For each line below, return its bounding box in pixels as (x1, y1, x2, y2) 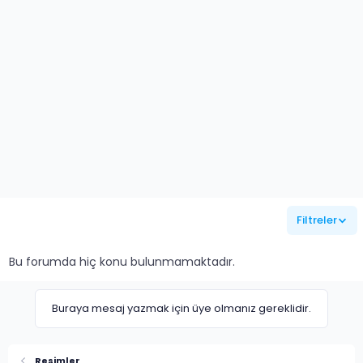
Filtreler (296, 212, 337, 228)
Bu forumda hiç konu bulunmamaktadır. (9, 254, 235, 271)
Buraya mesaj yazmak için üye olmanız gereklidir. (52, 301, 311, 317)
